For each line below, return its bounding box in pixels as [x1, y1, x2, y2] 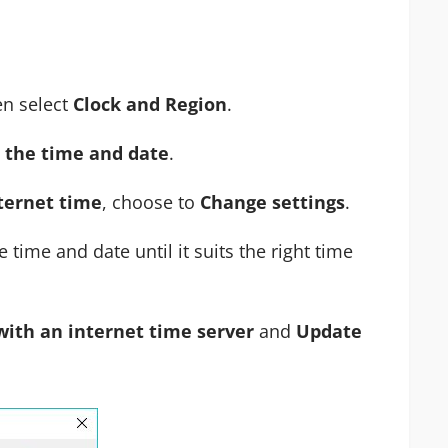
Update [296, 318, 362, 343]
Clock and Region [73, 91, 227, 116]
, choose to [102, 189, 200, 214]
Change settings [200, 189, 345, 214]
